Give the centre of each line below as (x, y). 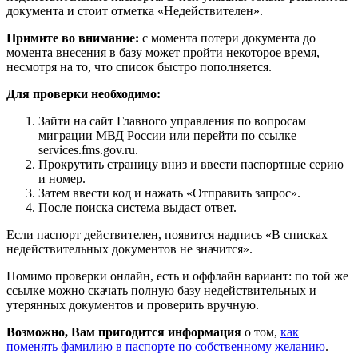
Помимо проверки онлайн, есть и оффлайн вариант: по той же (177, 276)
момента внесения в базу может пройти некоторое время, (163, 52)
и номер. (62, 178)
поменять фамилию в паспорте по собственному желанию (166, 346)
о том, (261, 332)
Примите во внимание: (73, 38)
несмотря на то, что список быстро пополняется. (139, 66)
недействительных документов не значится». (129, 249)
